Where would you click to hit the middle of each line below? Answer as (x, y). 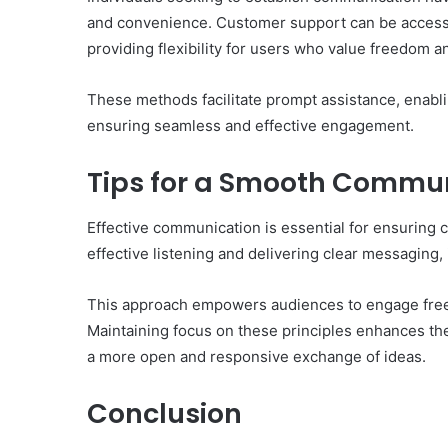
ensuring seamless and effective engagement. (250, 126)
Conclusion (164, 413)
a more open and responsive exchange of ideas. (256, 356)
